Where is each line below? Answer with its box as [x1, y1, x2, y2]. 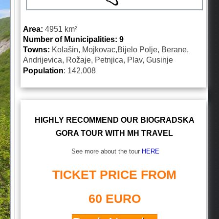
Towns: [23, 45, 50, 54]
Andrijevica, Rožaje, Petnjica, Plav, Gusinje [23, 55, 173, 64]
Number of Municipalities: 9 [23, 35, 124, 44]
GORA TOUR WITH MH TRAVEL [56, 129, 173, 137]
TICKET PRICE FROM [52, 168, 176, 181]
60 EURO [88, 192, 141, 205]
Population [23, 66, 64, 75]
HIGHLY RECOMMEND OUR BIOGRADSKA [34, 116, 195, 124]
